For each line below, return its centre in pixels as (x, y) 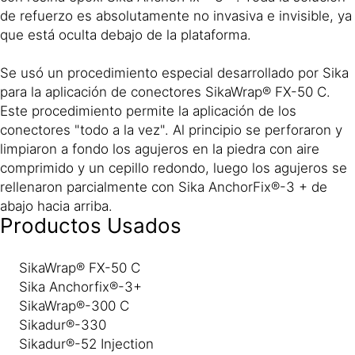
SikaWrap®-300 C (74, 305)
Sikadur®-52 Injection (86, 344)
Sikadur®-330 (63, 324)
